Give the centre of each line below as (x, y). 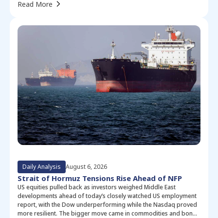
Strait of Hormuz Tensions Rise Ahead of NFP (100, 178)
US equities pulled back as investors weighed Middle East (97, 187)
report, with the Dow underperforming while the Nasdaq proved (107, 204)
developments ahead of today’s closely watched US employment (107, 196)
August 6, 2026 (86, 166)
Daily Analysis (42, 166)
